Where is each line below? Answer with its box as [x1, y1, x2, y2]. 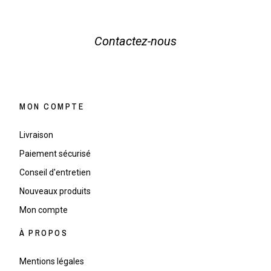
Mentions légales [19, 256, 85, 266]
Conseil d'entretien [19, 167, 91, 177]
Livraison [19, 129, 54, 140]
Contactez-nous [94, 33, 177, 48]
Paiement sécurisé [19, 148, 91, 158]
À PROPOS [19, 227, 68, 238]
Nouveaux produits [19, 186, 91, 196]
